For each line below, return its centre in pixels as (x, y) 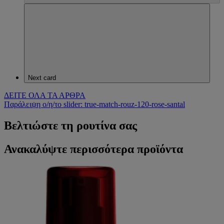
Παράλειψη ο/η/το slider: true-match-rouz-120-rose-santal (94, 104)
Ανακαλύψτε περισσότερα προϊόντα (93, 149)
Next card (42, 78)
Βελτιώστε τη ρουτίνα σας (70, 126)
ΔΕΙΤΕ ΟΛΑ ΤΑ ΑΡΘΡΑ (45, 95)
